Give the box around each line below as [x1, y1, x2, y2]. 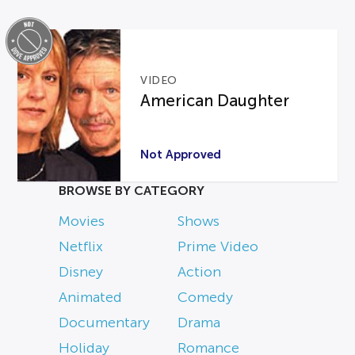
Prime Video [177, 239, 258, 255]
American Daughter [140, 91, 290, 109]
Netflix [59, 239, 103, 255]
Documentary [59, 315, 150, 331]
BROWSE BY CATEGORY [59, 184, 204, 198]
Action [177, 264, 221, 281]
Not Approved [140, 147, 222, 162]
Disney [59, 264, 103, 281]
